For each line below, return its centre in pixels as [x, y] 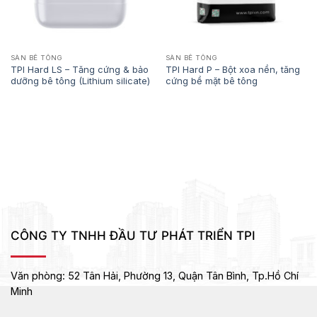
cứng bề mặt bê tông [211, 80]
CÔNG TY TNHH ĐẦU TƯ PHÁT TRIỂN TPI [133, 235]
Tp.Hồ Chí [275, 276]
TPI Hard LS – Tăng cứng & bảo [79, 69]
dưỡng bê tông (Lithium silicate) [80, 80]
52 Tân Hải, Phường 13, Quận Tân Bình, [160, 276]
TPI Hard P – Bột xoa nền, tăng [232, 69]
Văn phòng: [39, 276]
